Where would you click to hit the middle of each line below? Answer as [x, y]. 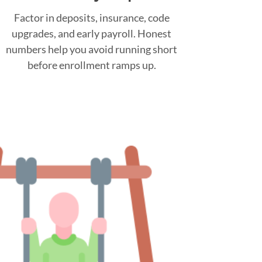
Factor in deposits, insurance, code [92, 17]
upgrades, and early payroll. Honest [92, 33]
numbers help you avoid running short [92, 49]
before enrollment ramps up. [92, 65]
